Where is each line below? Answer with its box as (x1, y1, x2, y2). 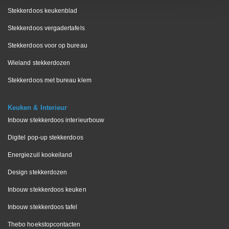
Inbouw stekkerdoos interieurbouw (8, 116, 105, 124)
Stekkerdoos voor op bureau (8, 41, 87, 49)
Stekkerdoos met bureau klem (8, 76, 91, 84)
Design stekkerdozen (8, 168, 67, 176)
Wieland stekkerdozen (8, 59, 71, 66)
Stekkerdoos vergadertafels (8, 24, 85, 32)
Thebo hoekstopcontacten (8, 220, 81, 228)
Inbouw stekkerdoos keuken (8, 186, 86, 193)
